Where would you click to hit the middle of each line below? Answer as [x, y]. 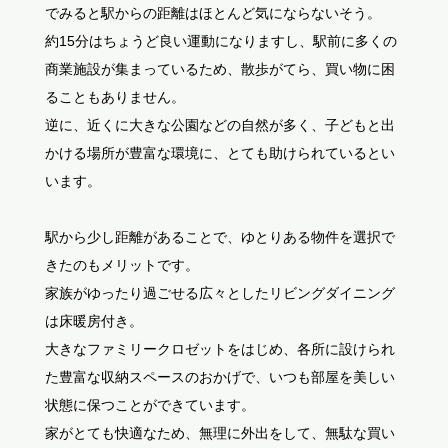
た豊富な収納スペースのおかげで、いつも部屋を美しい [219, 376]
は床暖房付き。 [93, 320]
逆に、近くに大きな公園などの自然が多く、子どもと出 [219, 124]
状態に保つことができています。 [149, 404]
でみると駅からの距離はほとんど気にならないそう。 [212, 12]
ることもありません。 [114, 96]
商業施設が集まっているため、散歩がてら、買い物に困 [219, 68]
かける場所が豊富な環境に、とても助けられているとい [219, 152]
